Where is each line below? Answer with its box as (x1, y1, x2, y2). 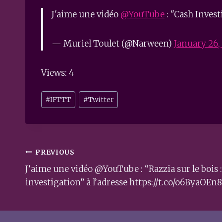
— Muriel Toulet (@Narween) (52, 38, 174, 49)
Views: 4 (41, 67, 74, 78)
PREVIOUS (35, 148, 75, 157)
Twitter (88, 95, 114, 104)
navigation (25, 163, 108, 185)
